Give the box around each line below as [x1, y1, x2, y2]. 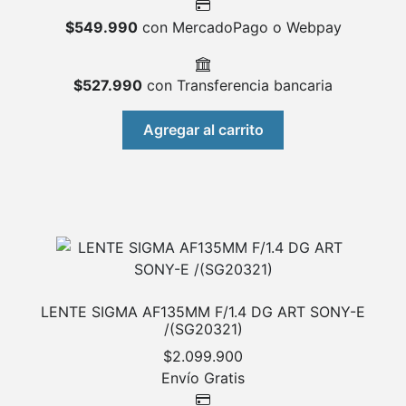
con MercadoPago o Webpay [137, 17, 342, 36]
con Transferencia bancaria [142, 75, 333, 94]
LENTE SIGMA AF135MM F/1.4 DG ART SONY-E [41, 302, 365, 321]
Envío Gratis [161, 369, 245, 388]
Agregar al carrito [142, 121, 264, 140]
